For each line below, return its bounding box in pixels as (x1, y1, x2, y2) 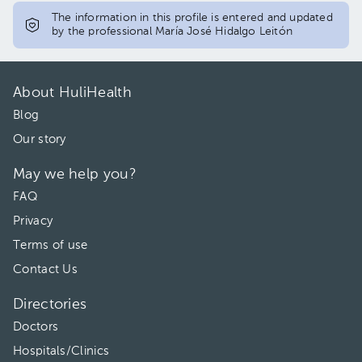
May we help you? (13, 167, 137, 182)
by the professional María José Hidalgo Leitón (52, 26, 293, 37)
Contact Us (13, 263, 78, 276)
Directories (13, 297, 87, 312)
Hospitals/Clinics (13, 345, 110, 357)
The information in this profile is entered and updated (52, 12, 333, 23)
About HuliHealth (13, 86, 132, 100)
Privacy (13, 215, 53, 227)
